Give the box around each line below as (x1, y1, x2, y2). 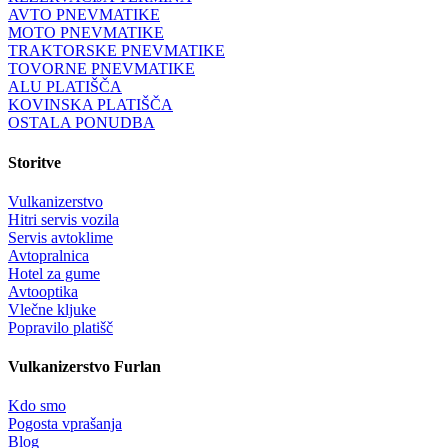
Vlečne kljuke (8, 300, 96, 318)
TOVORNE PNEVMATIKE (8, 60, 195, 78)
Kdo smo (8, 397, 66, 415)
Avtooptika (8, 282, 78, 300)
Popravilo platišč (8, 318, 113, 336)
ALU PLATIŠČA (8, 78, 122, 96)
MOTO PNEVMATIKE (8, 24, 164, 42)
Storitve (8, 153, 61, 171)
